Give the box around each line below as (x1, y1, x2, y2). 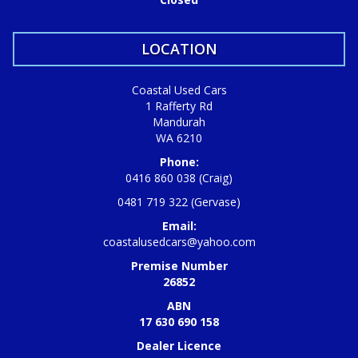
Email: (161, 218, 197, 233)
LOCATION (141, 39, 217, 58)
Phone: (159, 154, 199, 169)
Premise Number (130, 258, 228, 273)
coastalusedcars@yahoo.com (102, 234, 256, 249)
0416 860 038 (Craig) (125, 170, 233, 185)
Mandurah (153, 114, 205, 129)
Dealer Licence (137, 338, 221, 353)
